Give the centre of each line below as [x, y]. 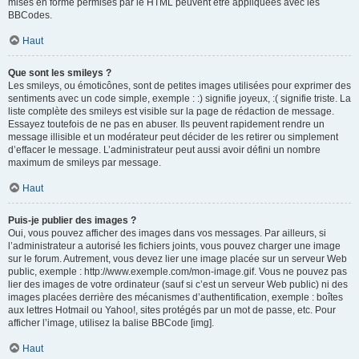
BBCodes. [30, 15]
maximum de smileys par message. [85, 163]
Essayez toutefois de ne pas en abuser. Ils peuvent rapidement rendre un [166, 124]
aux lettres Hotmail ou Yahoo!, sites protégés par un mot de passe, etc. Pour [172, 310]
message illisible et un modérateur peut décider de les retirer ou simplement [173, 137]
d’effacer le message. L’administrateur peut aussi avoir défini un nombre [164, 150]
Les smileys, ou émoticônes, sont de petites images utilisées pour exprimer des [179, 86]
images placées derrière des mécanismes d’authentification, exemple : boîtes [175, 297]
